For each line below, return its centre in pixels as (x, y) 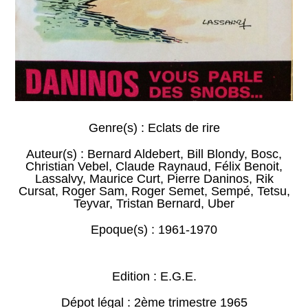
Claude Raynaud (162, 167)
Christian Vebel (67, 167)
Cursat (36, 191)
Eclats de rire (184, 128)
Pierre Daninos (208, 179)
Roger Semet (167, 191)
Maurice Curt (124, 179)
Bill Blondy (216, 154)
